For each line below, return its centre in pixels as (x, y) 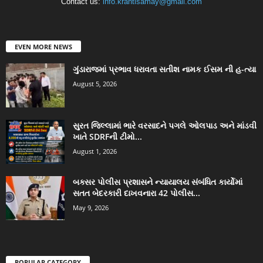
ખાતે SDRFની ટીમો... (107, 137)
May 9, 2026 (91, 208)
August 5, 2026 (95, 84)
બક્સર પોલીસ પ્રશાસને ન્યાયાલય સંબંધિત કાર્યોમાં (158, 182)
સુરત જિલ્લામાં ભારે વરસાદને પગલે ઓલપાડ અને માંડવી (165, 126)
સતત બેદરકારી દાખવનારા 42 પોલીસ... (136, 193)
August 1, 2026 (95, 151)
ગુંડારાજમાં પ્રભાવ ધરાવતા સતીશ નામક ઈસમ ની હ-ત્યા (164, 69)
